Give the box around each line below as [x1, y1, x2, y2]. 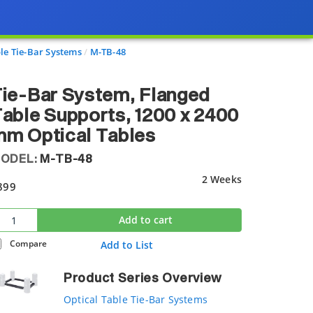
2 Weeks [201, 173, 242, 186]
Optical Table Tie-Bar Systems [64, 293, 208, 306]
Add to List [101, 238, 154, 252]
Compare [10, 238, 48, 249]
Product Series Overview [64, 272, 223, 285]
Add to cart [118, 213, 173, 226]
